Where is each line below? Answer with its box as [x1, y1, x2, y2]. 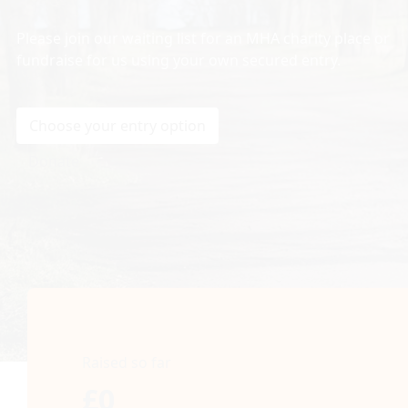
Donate [28, 150, 79, 171]
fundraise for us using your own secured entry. [16, 49, 341, 70]
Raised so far [82, 352, 171, 372]
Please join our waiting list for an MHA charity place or [16, 27, 390, 48]
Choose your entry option [29, 115, 206, 136]
